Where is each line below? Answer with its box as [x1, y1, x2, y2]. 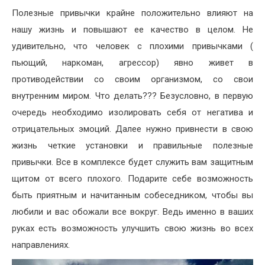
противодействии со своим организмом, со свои [12, 73, 253, 85]
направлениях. [12, 239, 70, 250]
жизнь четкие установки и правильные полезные [12, 140, 253, 151]
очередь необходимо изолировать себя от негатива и [12, 106, 253, 118]
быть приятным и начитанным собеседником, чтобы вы [12, 189, 253, 201]
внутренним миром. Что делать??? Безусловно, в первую [12, 90, 253, 101]
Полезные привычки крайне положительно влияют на [12, 7, 253, 18]
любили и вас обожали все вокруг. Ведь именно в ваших [12, 206, 253, 217]
